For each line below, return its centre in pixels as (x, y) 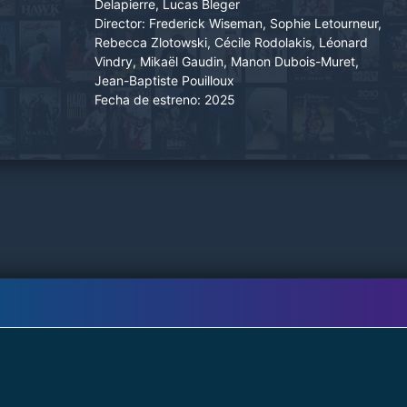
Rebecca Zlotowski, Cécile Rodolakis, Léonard (231, 42)
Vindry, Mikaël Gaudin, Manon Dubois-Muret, (227, 61)
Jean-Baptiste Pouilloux (164, 80)
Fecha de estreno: (148, 99)
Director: (120, 23)
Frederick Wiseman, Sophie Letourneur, (265, 23)
